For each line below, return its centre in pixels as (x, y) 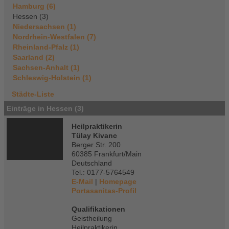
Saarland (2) (34, 57)
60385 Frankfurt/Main (107, 154)
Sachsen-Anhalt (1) (46, 67)
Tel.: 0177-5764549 (103, 172)
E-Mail (82, 181)
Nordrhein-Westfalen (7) (54, 37)
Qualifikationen (98, 209)
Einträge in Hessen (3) (45, 108)
